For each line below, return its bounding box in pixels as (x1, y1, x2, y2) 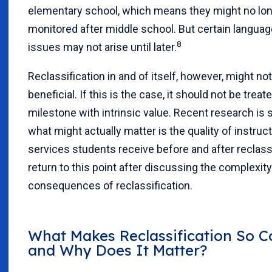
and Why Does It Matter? (28, 240, 207, 259)
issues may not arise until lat (28, 40, 165, 53)
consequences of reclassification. (28, 178, 192, 192)
